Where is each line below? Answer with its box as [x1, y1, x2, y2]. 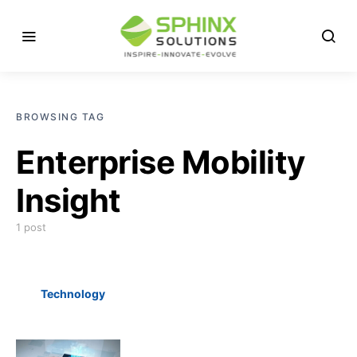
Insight [16, 181, 121, 220]
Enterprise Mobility [16, 143, 305, 182]
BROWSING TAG [16, 111, 104, 123]
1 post [16, 221, 46, 233]
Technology [40, 287, 105, 300]
